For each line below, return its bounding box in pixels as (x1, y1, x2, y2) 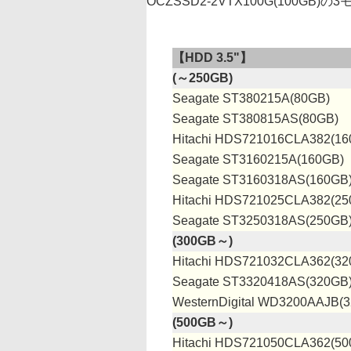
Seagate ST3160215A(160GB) (172, 153, 344, 166)
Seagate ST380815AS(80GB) (172, 112, 338, 125)
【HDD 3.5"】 (172, 51, 252, 64)
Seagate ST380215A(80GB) (172, 92, 330, 105)
